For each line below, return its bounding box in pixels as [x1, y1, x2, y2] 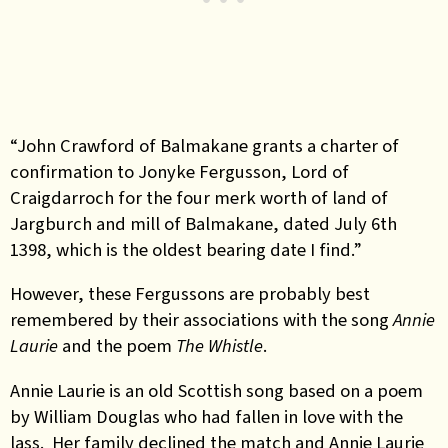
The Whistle [176, 333, 263, 358]
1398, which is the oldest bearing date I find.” [10, 236, 362, 262]
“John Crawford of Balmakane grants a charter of [10, 132, 399, 158]
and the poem [58, 333, 176, 358]
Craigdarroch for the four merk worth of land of [10, 184, 388, 210]
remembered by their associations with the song [10, 307, 393, 332]
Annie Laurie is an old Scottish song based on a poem [10, 377, 423, 403]
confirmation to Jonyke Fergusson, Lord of [10, 158, 349, 184]
